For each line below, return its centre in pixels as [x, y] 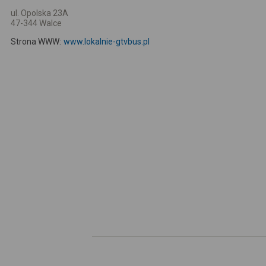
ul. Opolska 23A [39, 13]
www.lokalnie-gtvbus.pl [106, 42]
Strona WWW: [36, 42]
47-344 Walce [36, 23]
